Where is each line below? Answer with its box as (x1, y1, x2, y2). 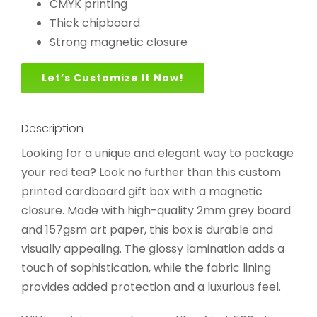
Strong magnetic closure (49, 34, 188, 51)
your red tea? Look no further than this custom (21, 163, 281, 180)
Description (21, 120, 83, 137)
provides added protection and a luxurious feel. (21, 278, 281, 295)
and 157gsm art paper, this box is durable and (21, 221, 273, 238)
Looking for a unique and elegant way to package (21, 144, 294, 161)
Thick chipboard (49, 15, 140, 32)
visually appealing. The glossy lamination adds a (21, 240, 284, 257)
